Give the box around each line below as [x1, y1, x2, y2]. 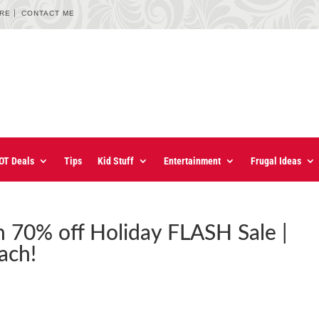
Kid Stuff [98, 155, 134, 167]
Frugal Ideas [251, 155, 301, 167]
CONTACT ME [21, 9, 75, 17]
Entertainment [164, 155, 221, 167]
